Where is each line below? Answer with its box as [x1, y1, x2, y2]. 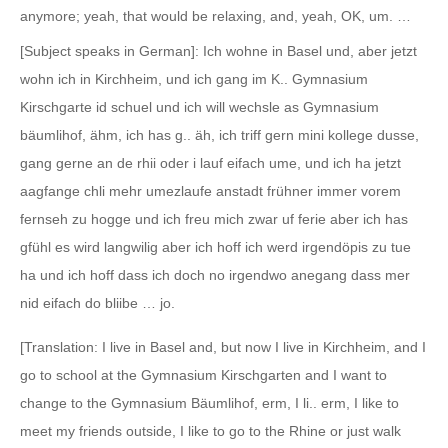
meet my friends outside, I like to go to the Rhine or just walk [20, 422, 401, 439]
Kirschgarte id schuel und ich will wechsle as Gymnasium [20, 98, 379, 115]
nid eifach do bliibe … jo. [20, 294, 175, 311]
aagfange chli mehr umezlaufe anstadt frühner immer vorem [20, 182, 401, 199]
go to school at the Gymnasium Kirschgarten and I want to [20, 366, 387, 383]
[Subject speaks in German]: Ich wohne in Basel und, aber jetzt [20, 42, 417, 59]
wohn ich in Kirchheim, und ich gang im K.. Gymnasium [20, 70, 368, 87]
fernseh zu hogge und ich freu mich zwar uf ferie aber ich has [20, 210, 408, 227]
